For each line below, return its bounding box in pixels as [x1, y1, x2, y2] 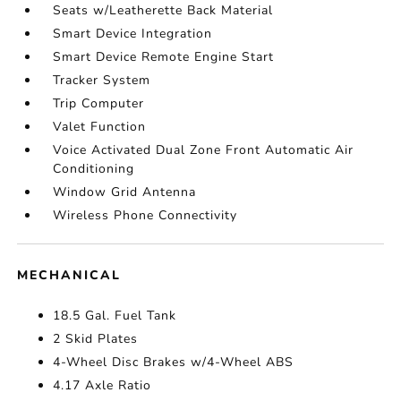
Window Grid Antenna [53, 183, 197, 200]
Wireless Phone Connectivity [53, 207, 238, 224]
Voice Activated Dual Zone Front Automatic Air [53, 141, 354, 158]
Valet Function [53, 118, 147, 135]
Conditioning [53, 160, 135, 177]
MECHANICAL [17, 267, 122, 284]
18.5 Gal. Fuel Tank [53, 307, 177, 324]
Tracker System [53, 72, 151, 89]
